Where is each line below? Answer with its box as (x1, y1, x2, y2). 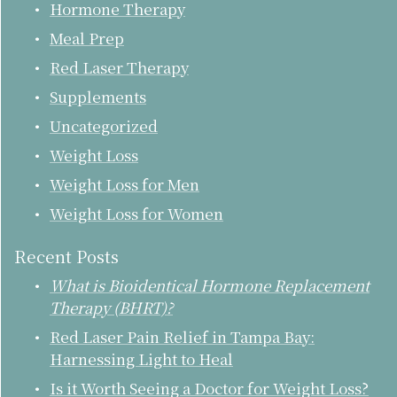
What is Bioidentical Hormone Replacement (50, 274, 370, 297)
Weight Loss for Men (50, 173, 199, 196)
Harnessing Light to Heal (50, 347, 233, 370)
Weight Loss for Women (50, 202, 223, 225)
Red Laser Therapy (50, 56, 189, 79)
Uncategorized (50, 114, 158, 137)
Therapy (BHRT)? (50, 296, 173, 319)
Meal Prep (50, 27, 124, 50)
